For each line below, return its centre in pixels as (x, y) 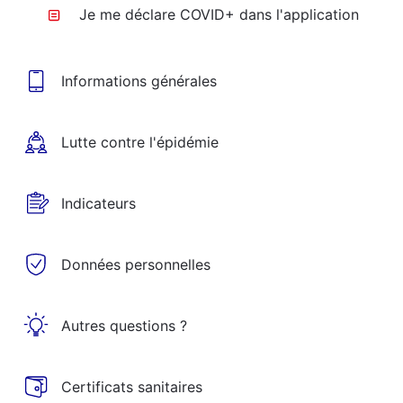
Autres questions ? (124, 326)
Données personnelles (136, 264)
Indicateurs (99, 203)
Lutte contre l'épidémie (140, 142)
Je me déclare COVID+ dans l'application (219, 14)
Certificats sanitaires (132, 387)
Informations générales (139, 81)
